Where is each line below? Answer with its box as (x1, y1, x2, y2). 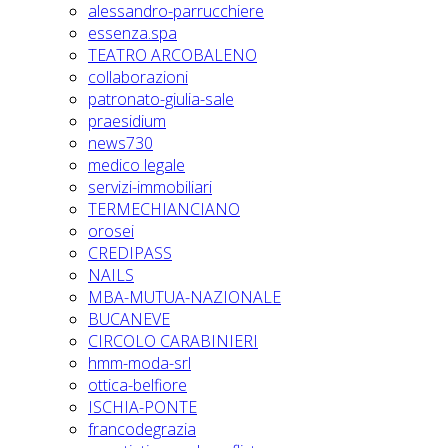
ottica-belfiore (88, 374, 187, 396)
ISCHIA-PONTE (88, 396, 197, 418)
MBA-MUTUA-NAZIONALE (88, 286, 281, 308)
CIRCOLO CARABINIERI (88, 330, 258, 352)
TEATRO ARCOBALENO (88, 44, 257, 66)
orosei (88, 220, 134, 242)
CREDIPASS (88, 242, 172, 264)
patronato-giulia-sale (88, 88, 234, 110)
